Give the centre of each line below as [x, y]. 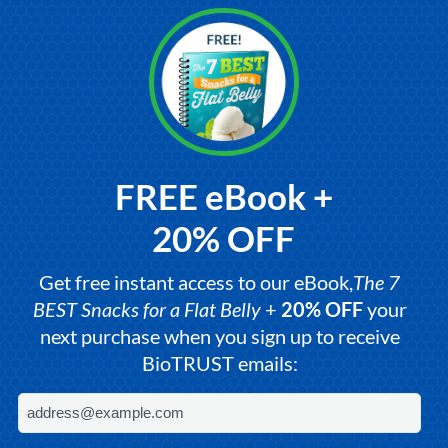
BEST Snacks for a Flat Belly [146, 308]
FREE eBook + [223, 195]
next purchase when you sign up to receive [219, 335]
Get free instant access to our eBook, [196, 281]
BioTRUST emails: [219, 362]
